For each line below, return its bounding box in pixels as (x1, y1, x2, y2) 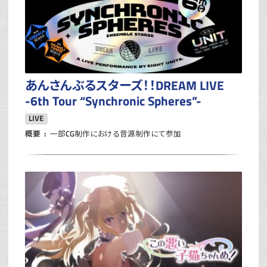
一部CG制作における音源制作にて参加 (50, 128, 182, 140)
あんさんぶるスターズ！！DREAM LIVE (25, 76, 224, 95)
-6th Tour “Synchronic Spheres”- (25, 91, 201, 111)
